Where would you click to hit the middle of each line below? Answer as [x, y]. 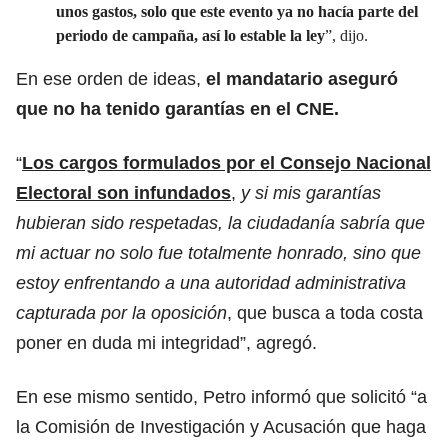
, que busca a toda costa [325, 312]
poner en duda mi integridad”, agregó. [166, 342]
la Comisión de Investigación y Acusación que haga [221, 426]
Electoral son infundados [123, 192]
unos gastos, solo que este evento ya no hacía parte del [237, 11]
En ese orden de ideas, [108, 78]
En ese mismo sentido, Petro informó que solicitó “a [221, 396]
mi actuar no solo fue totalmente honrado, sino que [218, 252]
